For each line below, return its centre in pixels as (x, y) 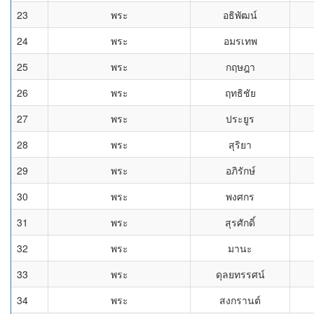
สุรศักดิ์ (240, 222)
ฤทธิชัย (240, 93)
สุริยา (240, 144)
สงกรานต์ (240, 300)
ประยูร (240, 118)
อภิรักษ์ (240, 170)
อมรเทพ (240, 41)
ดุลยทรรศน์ (240, 274)
